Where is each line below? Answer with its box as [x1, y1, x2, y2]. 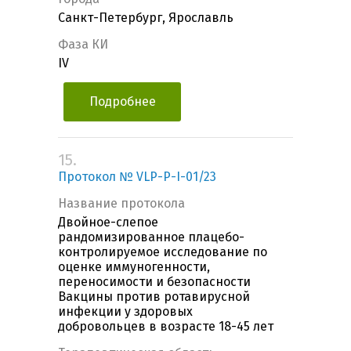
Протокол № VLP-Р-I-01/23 [58, 169, 216, 185]
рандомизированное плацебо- [58, 230, 244, 245]
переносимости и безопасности [58, 274, 251, 290]
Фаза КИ [58, 37, 108, 52]
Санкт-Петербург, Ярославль [58, 10, 233, 26]
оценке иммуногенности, [58, 259, 210, 275]
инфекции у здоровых [58, 304, 193, 320]
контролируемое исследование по [58, 244, 267, 260]
